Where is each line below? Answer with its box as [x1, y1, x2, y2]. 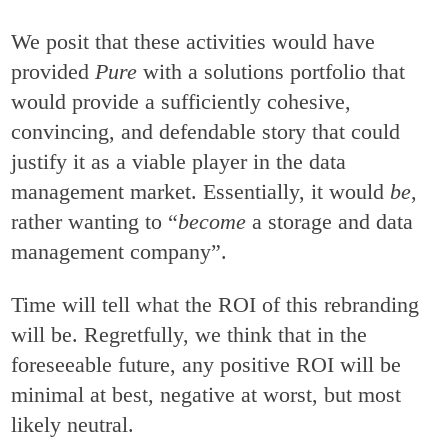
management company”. [11, 239, 228, 265]
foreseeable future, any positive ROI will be [11, 351, 402, 377]
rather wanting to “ [11, 209, 179, 235]
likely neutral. [11, 411, 141, 437]
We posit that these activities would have [11, 29, 376, 55]
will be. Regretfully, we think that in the [11, 321, 368, 347]
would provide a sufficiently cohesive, [11, 89, 352, 115]
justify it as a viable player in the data [11, 149, 347, 175]
